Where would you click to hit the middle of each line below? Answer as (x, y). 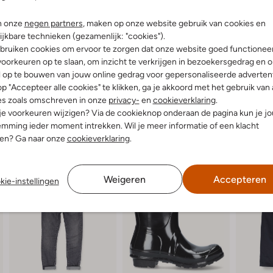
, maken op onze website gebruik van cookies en (174, 23)
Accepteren (239, 179)
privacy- (124, 100)
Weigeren (125, 179)
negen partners (53, 23)
